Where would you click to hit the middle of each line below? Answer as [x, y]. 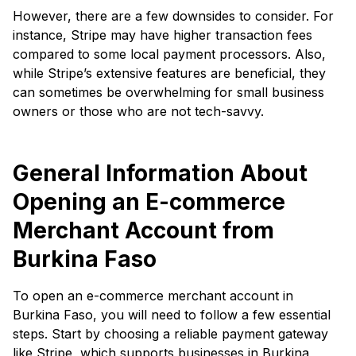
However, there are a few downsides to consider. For [173, 15]
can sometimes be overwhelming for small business [168, 92]
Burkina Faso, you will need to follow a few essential [172, 314]
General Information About [160, 173]
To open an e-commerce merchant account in [153, 295]
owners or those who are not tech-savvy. [138, 111]
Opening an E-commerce [149, 201]
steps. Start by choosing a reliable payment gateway [170, 333]
